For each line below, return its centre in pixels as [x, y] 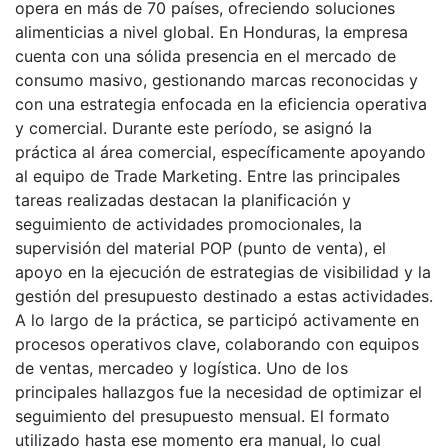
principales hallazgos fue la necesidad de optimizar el [218, 392]
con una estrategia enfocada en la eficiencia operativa [221, 104]
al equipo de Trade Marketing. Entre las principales [207, 176]
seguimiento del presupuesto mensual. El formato [202, 416]
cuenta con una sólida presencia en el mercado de [205, 56]
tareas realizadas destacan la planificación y [183, 200]
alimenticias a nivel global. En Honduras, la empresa [211, 32]
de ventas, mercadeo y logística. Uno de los [181, 368]
